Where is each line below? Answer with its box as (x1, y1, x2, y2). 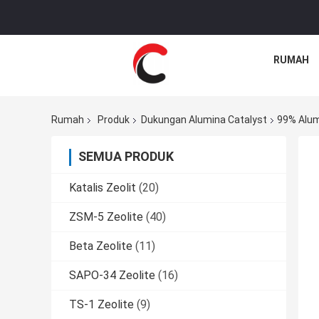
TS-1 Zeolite (69, 298, 134, 312)
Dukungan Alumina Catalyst (141, 114, 267, 126)
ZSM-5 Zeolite (69, 210, 143, 224)
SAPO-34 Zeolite (69, 268, 155, 283)
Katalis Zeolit (69, 181, 136, 195)
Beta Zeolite (69, 239, 132, 253)
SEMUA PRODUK (78, 149, 174, 164)
